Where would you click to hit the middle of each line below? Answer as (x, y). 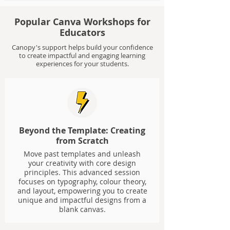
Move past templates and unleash (82, 154)
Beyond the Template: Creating (82, 130)
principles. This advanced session (82, 172)
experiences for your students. (82, 64)
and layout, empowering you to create (82, 191)
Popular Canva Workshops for (82, 22)
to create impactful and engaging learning (82, 55)
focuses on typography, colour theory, (82, 181)
